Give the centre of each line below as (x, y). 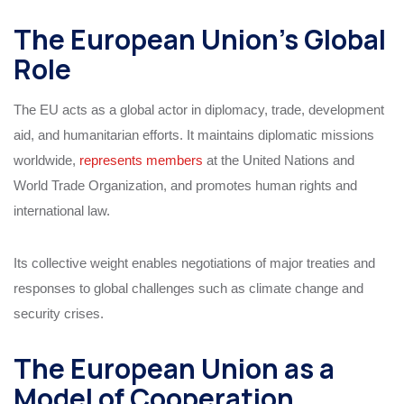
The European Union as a (174, 368)
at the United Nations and (279, 160)
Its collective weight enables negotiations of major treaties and (194, 262)
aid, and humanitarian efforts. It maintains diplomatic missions (194, 134)
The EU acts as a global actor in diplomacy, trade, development (199, 109)
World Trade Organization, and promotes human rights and (185, 185)
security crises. (59, 313)
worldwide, (46, 160)
